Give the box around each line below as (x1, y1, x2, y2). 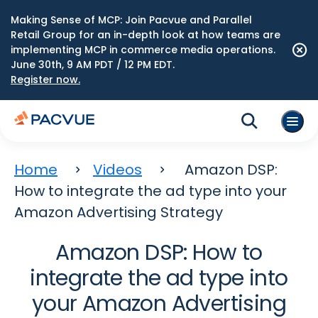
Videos (93, 160, 142, 180)
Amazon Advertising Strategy (14, 202, 223, 222)
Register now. (11, 72, 80, 87)
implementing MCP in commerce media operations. (11, 43, 275, 57)
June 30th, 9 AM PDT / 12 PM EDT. (11, 57, 175, 72)
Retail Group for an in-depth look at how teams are (11, 28, 280, 42)
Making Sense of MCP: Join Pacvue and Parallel (11, 13, 252, 27)
